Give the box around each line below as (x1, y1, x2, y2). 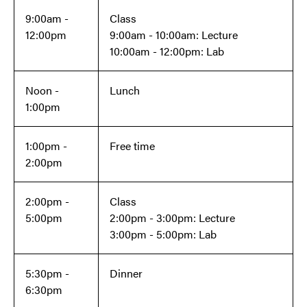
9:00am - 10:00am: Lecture (110, 27, 238, 43)
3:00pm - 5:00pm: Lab (110, 226, 217, 243)
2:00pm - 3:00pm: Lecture (110, 210, 235, 226)
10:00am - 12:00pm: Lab (110, 43, 224, 60)
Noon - (25, 82, 59, 99)
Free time (110, 138, 155, 154)
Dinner (110, 265, 145, 282)
